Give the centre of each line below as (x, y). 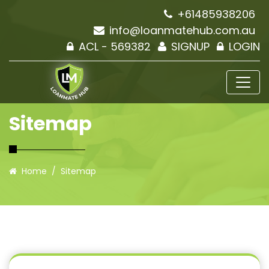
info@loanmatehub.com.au (182, 30)
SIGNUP (190, 47)
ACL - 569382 (115, 47)
